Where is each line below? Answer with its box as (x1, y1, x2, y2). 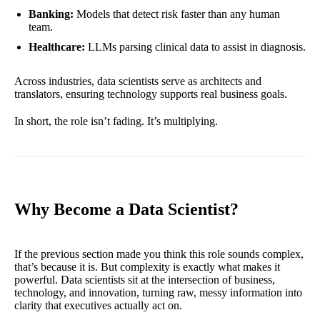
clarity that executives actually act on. (14, 299, 182, 311)
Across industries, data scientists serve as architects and (14, 75, 261, 88)
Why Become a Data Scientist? (14, 200, 239, 219)
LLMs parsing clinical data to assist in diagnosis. (85, 41, 306, 54)
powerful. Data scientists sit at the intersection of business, (14, 273, 275, 286)
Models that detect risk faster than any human (74, 8, 280, 21)
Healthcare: (29, 41, 85, 54)
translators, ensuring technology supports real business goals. (14, 88, 287, 101)
